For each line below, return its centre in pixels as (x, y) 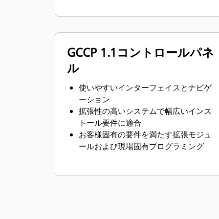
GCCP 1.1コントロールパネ (141, 52)
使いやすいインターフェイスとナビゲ (145, 88)
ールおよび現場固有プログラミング (141, 146)
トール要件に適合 (110, 123)
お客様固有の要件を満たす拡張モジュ (145, 134)
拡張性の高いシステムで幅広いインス (145, 111)
